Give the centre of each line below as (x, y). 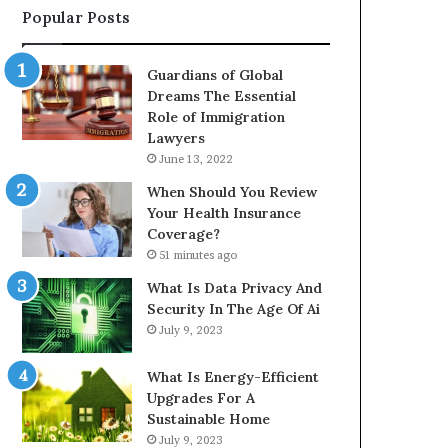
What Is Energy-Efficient (233, 377)
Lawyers (176, 138)
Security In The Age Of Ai (234, 309)
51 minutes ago (198, 255)
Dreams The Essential (222, 96)
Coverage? (184, 234)
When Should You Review (232, 192)
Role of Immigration (216, 117)
